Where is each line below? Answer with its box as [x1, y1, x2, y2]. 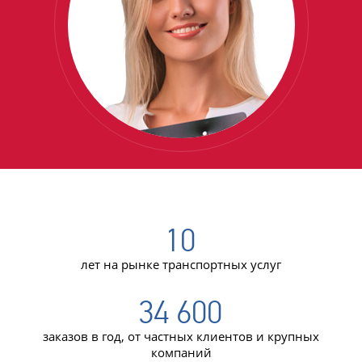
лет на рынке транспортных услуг [81, 256, 281, 272]
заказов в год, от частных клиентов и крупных [43, 328, 319, 344]
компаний [150, 344, 212, 360]
